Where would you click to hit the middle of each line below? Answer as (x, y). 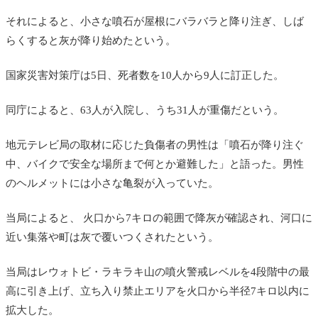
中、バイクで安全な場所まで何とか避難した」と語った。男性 (155, 164)
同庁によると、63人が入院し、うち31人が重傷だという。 (145, 110)
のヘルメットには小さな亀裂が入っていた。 (112, 183)
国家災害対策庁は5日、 (62, 75)
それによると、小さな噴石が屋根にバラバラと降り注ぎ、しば (155, 21)
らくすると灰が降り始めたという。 (91, 40)
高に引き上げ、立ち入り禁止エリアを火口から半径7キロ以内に (158, 291)
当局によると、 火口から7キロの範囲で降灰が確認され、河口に (159, 218)
